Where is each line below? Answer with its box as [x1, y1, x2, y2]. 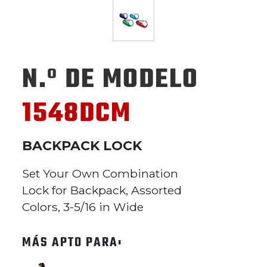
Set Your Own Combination [22, 166, 178, 181]
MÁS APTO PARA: [22, 232, 122, 253]
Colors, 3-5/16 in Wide [22, 200, 144, 214]
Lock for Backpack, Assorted [22, 183, 182, 197]
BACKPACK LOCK [22, 138, 142, 154]
